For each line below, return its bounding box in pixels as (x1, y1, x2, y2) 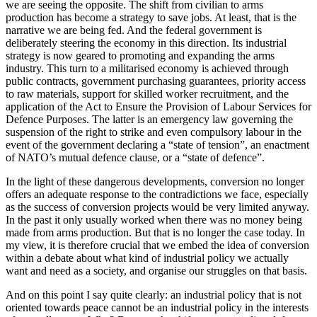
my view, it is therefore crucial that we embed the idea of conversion (6, 238, 309, 251)
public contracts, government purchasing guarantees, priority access (6, 74, 306, 87)
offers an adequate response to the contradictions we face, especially (6, 188, 309, 200)
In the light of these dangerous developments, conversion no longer (6, 175, 304, 188)
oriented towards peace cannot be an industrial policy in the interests (6, 301, 309, 313)
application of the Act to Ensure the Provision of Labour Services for (6, 100, 311, 113)
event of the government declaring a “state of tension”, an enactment (6, 138, 309, 151)
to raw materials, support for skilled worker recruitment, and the (6, 87, 289, 100)
